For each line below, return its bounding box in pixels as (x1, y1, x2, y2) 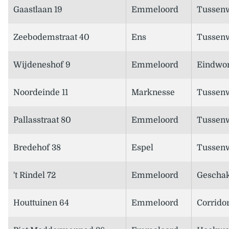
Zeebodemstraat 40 (13, 33, 89, 42)
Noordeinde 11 (13, 88, 68, 98)
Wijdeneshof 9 (13, 60, 71, 70)
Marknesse (131, 88, 175, 98)
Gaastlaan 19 (13, 5, 62, 15)
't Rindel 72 (13, 171, 56, 180)
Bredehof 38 (13, 143, 61, 153)
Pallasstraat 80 (13, 116, 71, 125)
